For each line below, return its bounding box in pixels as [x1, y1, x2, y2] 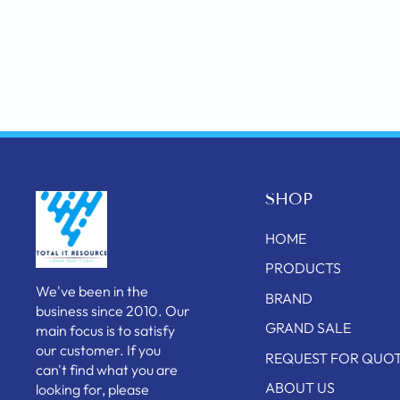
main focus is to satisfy [36, 321, 175, 339]
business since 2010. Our [36, 302, 190, 320]
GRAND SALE [265, 319, 352, 337]
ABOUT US [265, 378, 336, 396]
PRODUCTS [265, 259, 342, 278]
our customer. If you [36, 341, 161, 359]
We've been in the [36, 282, 148, 300]
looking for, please [36, 380, 149, 398]
